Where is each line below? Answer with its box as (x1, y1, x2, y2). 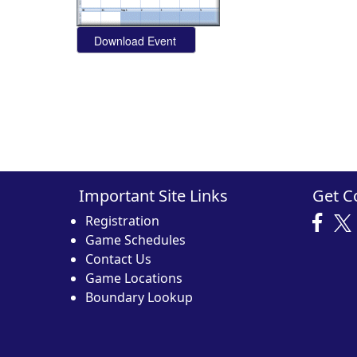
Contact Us (85, 250, 151, 269)
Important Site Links (79, 185, 228, 207)
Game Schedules (85, 231, 186, 249)
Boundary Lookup (85, 288, 193, 307)
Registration (85, 212, 159, 230)
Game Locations (85, 269, 182, 288)
